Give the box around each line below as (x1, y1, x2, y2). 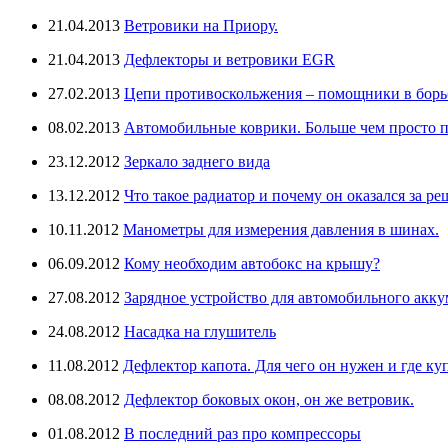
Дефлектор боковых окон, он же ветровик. (124, 390, 414, 408)
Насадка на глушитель (124, 322, 276, 340)
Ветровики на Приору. (124, 16, 278, 34)
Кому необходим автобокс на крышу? (124, 254, 380, 272)
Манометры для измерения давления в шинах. (123, 220, 439, 238)
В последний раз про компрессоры (124, 424, 361, 442)
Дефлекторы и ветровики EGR (124, 50, 335, 68)
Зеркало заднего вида (124, 152, 270, 170)
